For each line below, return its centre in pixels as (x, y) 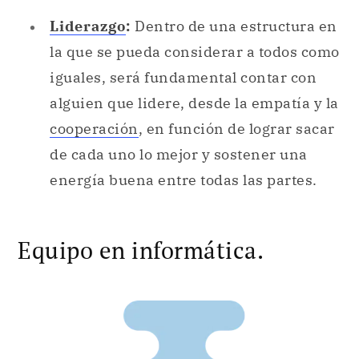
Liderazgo (88, 26)
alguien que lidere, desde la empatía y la (194, 103)
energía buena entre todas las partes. (184, 180)
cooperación (94, 129)
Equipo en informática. (141, 249)
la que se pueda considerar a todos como (195, 52)
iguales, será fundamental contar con (183, 78)
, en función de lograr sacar (236, 129)
